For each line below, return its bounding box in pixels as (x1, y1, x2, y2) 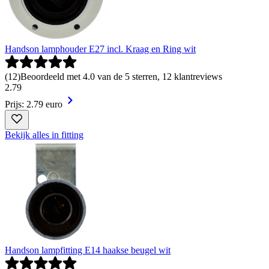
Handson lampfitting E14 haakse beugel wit (5, 244, 171, 255)
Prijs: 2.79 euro (5, 98, 62, 109)
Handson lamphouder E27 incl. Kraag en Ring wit (5, 43, 196, 54)
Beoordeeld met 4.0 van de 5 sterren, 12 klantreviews (20, 71, 222, 82)
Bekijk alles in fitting (5, 129, 83, 140)
